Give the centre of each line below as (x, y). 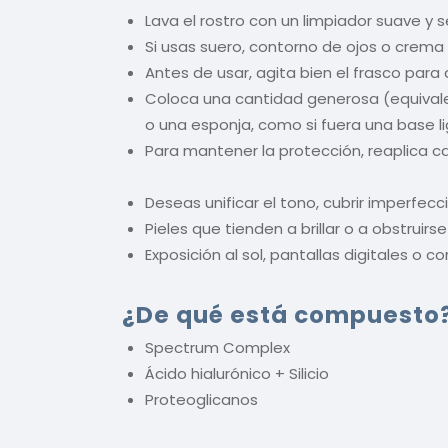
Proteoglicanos (201, 399)
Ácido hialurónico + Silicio (236, 373)
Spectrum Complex (217, 347)
